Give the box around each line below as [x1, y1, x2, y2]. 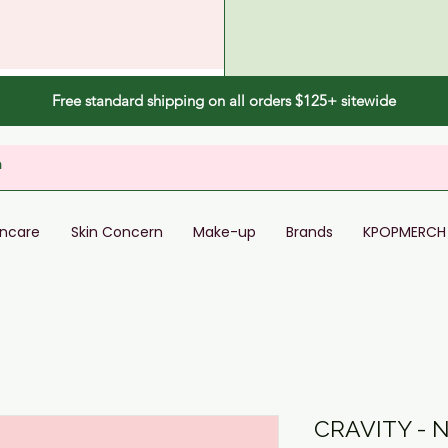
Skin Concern [70, 222, 163, 243]
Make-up [193, 222, 256, 243]
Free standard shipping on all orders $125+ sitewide [52, 91, 396, 110]
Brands [286, 222, 333, 243]
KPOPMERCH [363, 222, 446, 243]
